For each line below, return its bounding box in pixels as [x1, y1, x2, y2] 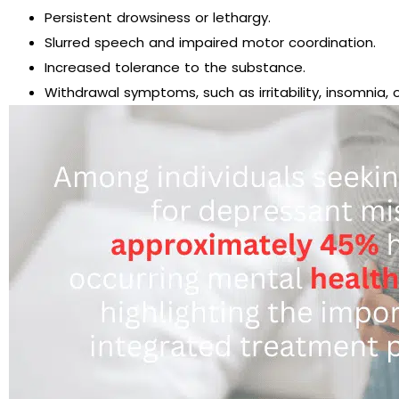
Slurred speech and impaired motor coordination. [45, 32, 376, 52]
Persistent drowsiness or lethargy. [45, 7, 271, 27]
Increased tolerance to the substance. [45, 57, 305, 77]
